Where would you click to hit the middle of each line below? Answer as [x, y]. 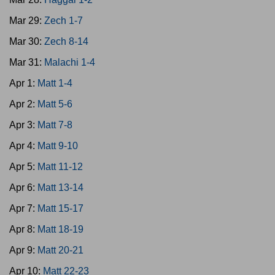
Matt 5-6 [55, 104]
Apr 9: [23, 250]
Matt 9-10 [58, 146]
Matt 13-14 [60, 188]
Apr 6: [23, 188]
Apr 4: [23, 146]
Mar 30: [27, 41]
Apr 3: [23, 125]
